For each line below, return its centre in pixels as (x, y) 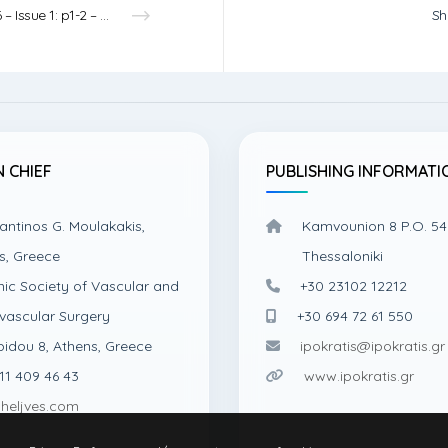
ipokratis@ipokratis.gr (372, 346)
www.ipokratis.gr (359, 376)
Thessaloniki (342, 256)
